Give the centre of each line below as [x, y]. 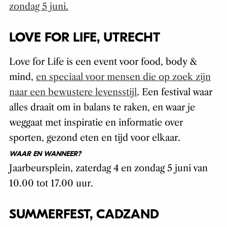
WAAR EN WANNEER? [45, 154]
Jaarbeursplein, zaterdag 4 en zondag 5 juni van [108, 168]
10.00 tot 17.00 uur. [51, 184]
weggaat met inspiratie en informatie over [96, 123]
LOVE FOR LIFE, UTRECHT [84, 38]
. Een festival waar [174, 92]
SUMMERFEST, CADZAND [84, 215]
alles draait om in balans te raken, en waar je [102, 108]
